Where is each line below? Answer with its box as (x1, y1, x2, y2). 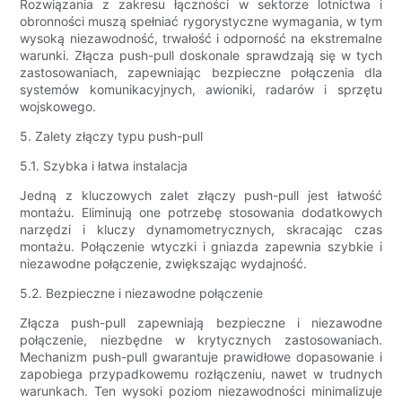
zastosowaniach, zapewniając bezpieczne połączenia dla (20, 65, 382, 81)
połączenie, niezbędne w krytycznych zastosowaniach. (20, 332, 382, 348)
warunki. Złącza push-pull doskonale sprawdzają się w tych (20, 48, 382, 64)
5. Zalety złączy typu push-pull (20, 128, 204, 144)
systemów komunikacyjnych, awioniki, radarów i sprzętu (20, 82, 382, 98)
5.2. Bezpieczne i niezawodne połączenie (20, 285, 264, 301)
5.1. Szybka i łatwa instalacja (20, 158, 188, 174)
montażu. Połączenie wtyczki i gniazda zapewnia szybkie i (20, 239, 382, 255)
